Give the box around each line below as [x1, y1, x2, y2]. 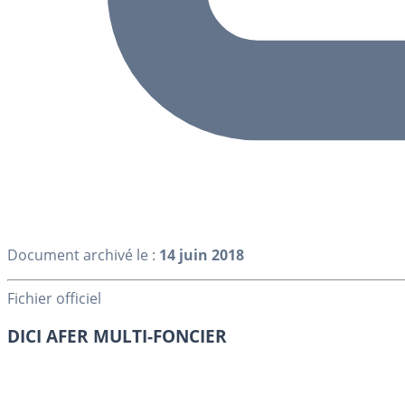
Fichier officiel [7, 287, 101, 308]
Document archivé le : [7, 244, 159, 265]
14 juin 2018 [159, 244, 244, 265]
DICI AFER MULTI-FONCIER [7, 325, 227, 348]
